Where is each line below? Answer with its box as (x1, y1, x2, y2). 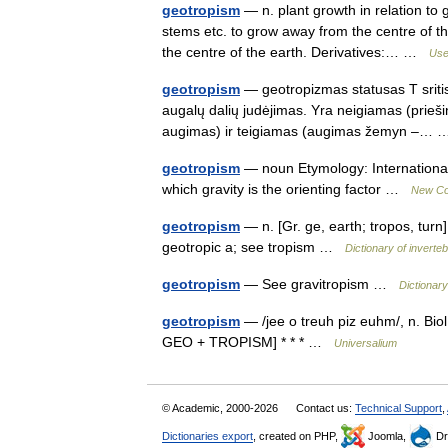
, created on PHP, (253, 430, 341, 442)
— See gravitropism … (240, 276, 399, 292)
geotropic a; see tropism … (162, 239, 345, 255)
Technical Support (355, 402, 442, 414)
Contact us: (296, 402, 355, 414)
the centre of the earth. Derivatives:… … (162, 44, 429, 60)
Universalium (334, 337, 397, 349)
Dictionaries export (162, 430, 253, 442)
